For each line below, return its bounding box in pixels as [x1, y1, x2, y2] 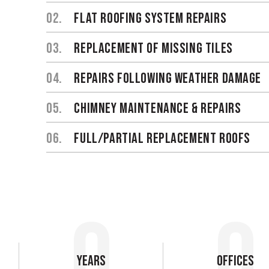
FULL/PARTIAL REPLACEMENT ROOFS [71, 130, 250, 148]
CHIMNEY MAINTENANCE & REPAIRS [71, 100, 241, 118]
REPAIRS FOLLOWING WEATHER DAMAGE [71, 70, 262, 88]
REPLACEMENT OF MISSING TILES [71, 40, 233, 58]
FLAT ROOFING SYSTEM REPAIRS [71, 10, 227, 28]
